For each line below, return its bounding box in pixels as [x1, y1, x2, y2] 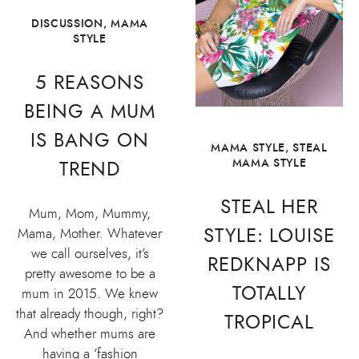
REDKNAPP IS [208, 250, 331, 278]
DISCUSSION [31, 15, 103, 31]
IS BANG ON [30, 126, 149, 154]
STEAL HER [220, 192, 319, 220]
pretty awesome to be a [24, 264, 155, 284]
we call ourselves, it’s [30, 244, 149, 264]
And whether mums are [24, 325, 155, 344]
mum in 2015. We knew [22, 284, 158, 304]
